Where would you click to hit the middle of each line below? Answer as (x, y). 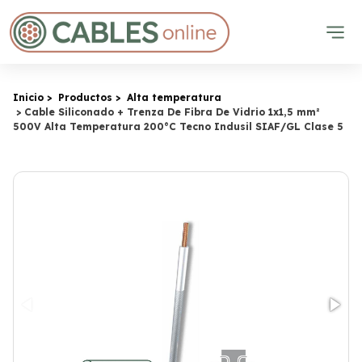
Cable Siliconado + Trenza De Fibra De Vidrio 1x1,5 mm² (172, 112)
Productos (85, 97)
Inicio (28, 97)
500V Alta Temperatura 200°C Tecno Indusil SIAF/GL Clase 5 (178, 126)
